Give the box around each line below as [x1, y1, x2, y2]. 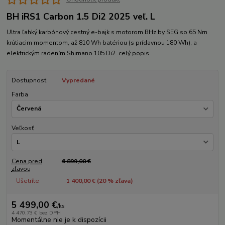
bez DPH [39, 208, 61, 216]
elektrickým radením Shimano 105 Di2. [7, 49, 119, 57]
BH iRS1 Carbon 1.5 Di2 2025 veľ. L [7, 11, 156, 23]
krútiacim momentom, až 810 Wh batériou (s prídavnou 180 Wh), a [7, 38, 197, 47]
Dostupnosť [11, 76, 46, 84]
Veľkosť [11, 124, 34, 132]
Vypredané [61, 76, 95, 84]
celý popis [119, 49, 150, 57]
